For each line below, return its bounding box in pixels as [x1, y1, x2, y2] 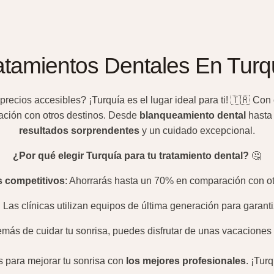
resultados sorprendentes [19, 125, 139, 136]
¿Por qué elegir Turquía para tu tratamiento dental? [13, 150, 249, 161]
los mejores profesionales [125, 256, 246, 266]
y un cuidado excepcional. [139, 125, 255, 136]
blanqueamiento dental [139, 110, 246, 120]
